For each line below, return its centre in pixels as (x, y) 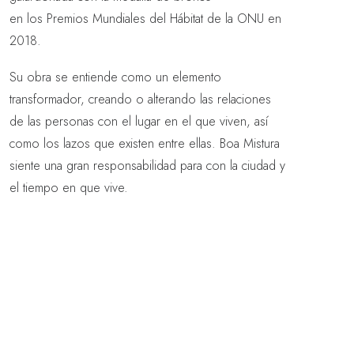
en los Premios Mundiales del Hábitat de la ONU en (145, 19)
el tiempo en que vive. (69, 188)
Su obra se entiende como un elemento (115, 77)
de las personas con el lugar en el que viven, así (139, 121)
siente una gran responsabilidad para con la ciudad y (147, 166)
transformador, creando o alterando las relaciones (140, 99)
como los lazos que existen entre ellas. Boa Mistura (145, 143)
